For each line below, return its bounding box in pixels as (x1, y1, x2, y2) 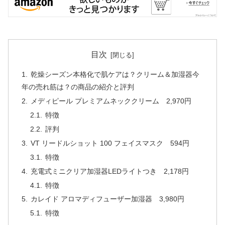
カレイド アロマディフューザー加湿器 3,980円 (30, 195, 184, 203)
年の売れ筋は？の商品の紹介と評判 (21, 83, 134, 91)
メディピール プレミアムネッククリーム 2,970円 (30, 97, 191, 105)
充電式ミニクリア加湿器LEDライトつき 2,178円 (30, 167, 189, 175)
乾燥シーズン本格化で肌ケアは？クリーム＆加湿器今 (30, 70, 199, 79)
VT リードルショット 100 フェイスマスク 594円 (30, 139, 189, 147)
